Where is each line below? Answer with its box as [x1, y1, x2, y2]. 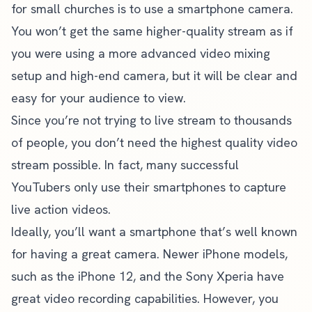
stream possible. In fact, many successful [11, 157, 239, 173]
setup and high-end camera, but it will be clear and [11, 68, 297, 84]
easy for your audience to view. [11, 90, 186, 106]
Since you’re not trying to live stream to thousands [11, 112, 292, 128]
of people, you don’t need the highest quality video [11, 134, 297, 150]
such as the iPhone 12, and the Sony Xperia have [11, 268, 284, 284]
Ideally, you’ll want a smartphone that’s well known [11, 224, 297, 240]
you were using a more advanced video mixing [11, 45, 270, 61]
